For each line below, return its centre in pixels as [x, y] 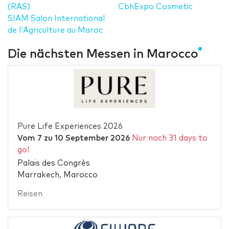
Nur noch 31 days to [169, 138]
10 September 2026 [92, 138]
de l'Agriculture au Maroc [55, 30]
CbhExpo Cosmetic [156, 7]
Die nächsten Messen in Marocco [103, 54]
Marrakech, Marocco [57, 175]
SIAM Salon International [56, 18]
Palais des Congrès [53, 164]
